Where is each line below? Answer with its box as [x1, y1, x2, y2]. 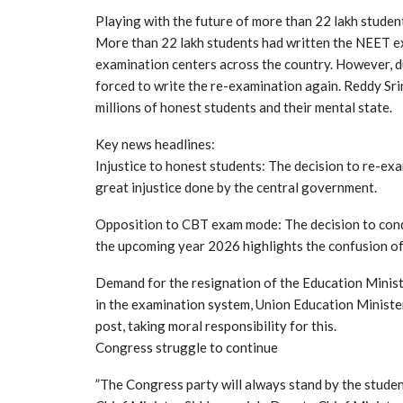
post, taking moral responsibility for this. [95, 317, 336, 334]
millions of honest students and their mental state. [95, 98, 392, 115]
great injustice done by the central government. [95, 178, 377, 195]
